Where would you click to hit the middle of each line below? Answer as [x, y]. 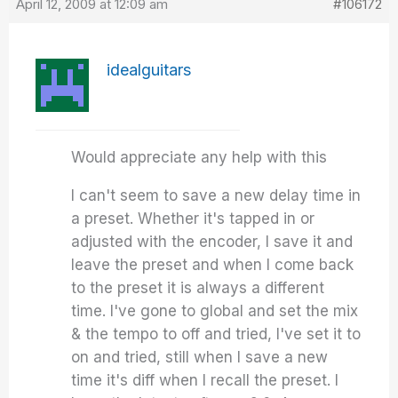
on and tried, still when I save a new [200, 357]
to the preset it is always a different [198, 288]
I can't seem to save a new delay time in [216, 195]
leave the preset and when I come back [213, 265]
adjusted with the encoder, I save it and [212, 242]
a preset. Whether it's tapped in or [193, 219]
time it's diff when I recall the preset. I [205, 380]
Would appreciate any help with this [199, 157]
